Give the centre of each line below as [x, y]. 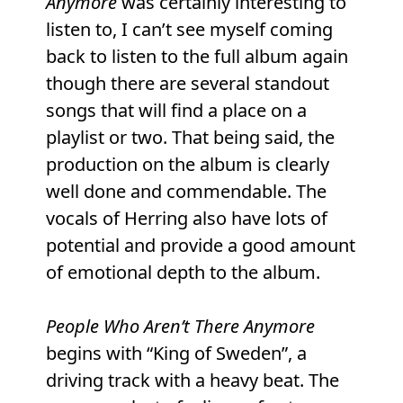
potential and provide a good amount [200, 246]
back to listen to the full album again [197, 57]
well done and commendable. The [186, 192]
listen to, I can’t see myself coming [189, 30]
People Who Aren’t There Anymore [180, 327]
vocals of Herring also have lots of [186, 219]
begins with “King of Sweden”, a [176, 354]
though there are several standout [187, 84]
